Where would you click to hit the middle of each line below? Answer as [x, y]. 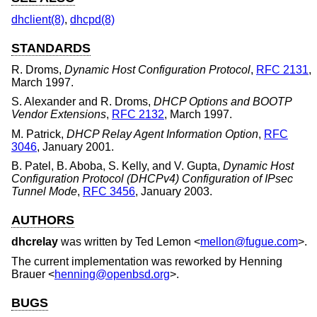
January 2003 [175, 192]
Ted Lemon [163, 242]
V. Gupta [196, 166]
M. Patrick [36, 134]
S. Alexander [44, 102]
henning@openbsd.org [112, 274]
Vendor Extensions [59, 115]
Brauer [28, 274]
